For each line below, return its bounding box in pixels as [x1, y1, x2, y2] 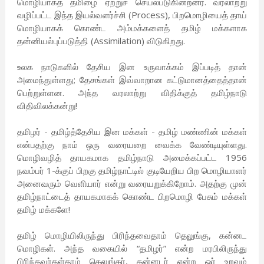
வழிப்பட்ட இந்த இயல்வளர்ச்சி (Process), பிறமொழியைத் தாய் [16, 9, 247, 21]
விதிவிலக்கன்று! [16, 100, 77, 112]
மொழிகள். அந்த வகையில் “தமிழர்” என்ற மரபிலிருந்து [16, 242, 247, 255]
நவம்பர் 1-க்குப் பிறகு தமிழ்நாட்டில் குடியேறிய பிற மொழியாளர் [16, 164, 247, 177]
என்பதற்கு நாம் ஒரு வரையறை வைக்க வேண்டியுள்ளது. [16, 138, 247, 151]
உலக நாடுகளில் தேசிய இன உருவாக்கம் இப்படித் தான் [16, 61, 247, 73]
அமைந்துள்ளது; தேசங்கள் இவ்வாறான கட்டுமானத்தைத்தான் [16, 74, 247, 86]
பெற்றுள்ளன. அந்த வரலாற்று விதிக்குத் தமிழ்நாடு [16, 87, 247, 99]
